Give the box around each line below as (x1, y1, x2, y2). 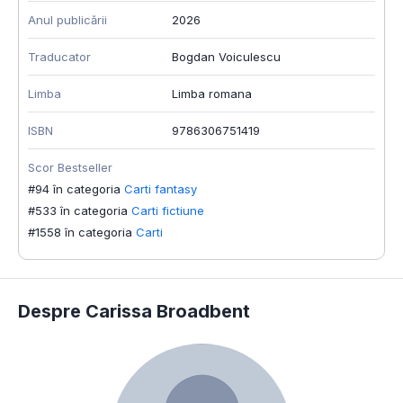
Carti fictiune (131, 203, 204, 219)
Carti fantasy (124, 182, 197, 197)
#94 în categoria (28, 182, 121, 197)
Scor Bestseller (28, 160, 112, 175)
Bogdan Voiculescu (172, 49, 281, 65)
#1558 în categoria (28, 225, 132, 240)
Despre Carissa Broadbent (18, 300, 250, 323)
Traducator (28, 49, 91, 65)
